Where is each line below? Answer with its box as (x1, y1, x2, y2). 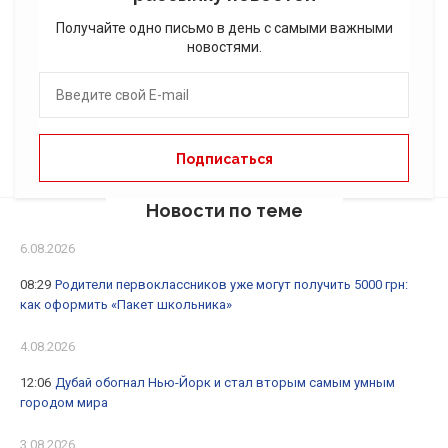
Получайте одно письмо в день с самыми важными (55, 20, 393, 37)
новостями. (186, 39, 262, 56)
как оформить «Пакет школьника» (20, 297, 232, 313)
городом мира (20, 395, 108, 411)
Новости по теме (145, 200, 303, 222)
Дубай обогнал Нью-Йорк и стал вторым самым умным (55, 375, 395, 391)
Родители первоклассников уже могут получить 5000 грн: (55, 277, 408, 293)
